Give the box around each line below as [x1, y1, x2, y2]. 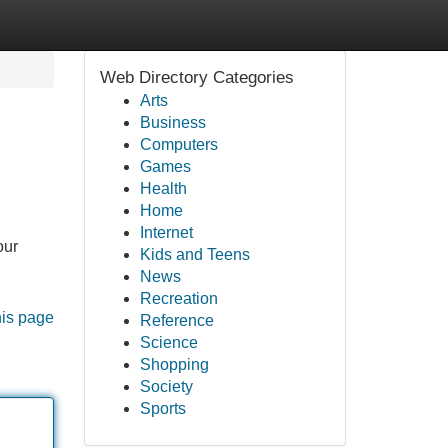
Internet [139, 224, 193, 241]
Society [139, 378, 193, 395]
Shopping [139, 356, 209, 373]
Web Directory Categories [99, 68, 294, 87]
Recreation [139, 290, 218, 307]
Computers [139, 136, 218, 153]
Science [139, 334, 198, 351]
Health [139, 180, 187, 197]
